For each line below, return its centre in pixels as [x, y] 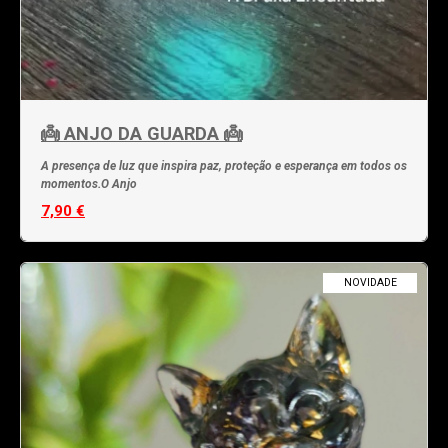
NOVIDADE [370, 283]
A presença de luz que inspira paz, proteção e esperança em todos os [224, 166]
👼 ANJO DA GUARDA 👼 [141, 134]
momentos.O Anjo [89, 184]
